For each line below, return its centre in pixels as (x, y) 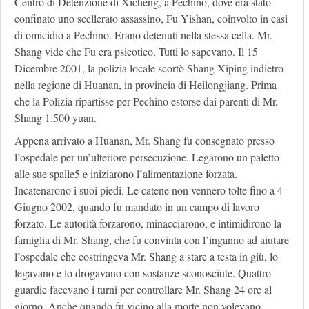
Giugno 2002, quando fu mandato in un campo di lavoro (137, 207)
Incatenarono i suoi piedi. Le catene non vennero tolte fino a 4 (149, 190)
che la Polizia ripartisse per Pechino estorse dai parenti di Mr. (146, 101)
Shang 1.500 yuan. (56, 118)
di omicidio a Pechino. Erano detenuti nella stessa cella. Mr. (143, 35)
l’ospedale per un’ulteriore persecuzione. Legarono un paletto (147, 157)
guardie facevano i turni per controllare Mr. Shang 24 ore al (143, 290)
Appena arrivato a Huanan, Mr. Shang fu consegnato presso (144, 141)
